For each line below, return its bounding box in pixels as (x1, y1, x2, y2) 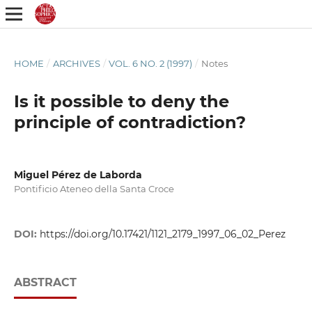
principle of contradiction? (13, 111, 246, 132)
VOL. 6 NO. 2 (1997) (109, 57, 193, 69)
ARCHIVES (52, 57, 100, 69)
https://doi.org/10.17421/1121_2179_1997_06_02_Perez (39, 228, 286, 241)
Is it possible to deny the (13, 91, 229, 111)
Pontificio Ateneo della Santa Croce (13, 182, 174, 194)
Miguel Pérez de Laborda (13, 168, 142, 181)
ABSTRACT (13, 276, 77, 290)
